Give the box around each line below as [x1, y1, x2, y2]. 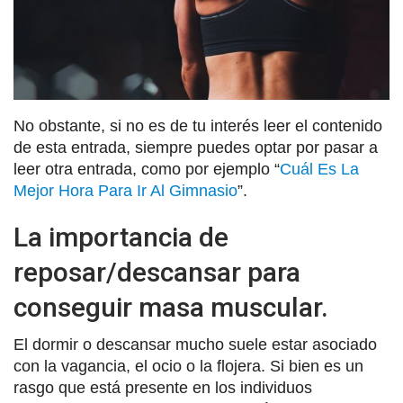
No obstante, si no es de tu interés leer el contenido [13, 116, 382, 135]
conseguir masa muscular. [13, 291, 328, 323]
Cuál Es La [280, 159, 359, 178]
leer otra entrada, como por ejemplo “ [13, 159, 280, 178]
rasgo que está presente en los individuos [13, 378, 312, 397]
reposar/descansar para [13, 255, 300, 288]
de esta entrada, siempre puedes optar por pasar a [13, 138, 378, 157]
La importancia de [13, 220, 228, 253]
